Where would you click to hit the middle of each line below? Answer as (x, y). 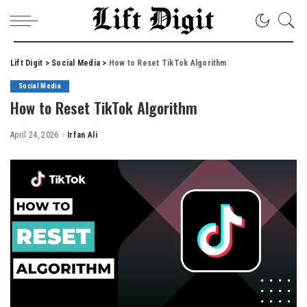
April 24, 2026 (35, 135)
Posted (72, 138)
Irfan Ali (82, 135)
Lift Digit (27, 63)
